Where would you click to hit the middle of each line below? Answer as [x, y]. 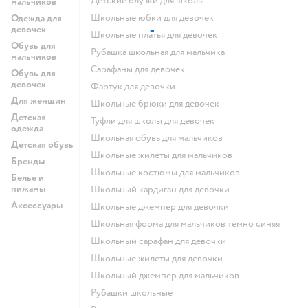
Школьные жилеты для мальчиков [166, 155]
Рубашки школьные [134, 293]
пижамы [28, 189]
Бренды [28, 162]
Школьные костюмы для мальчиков [170, 173]
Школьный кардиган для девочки [165, 190]
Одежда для [36, 19]
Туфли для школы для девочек [155, 121]
